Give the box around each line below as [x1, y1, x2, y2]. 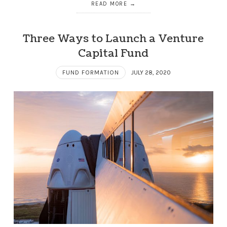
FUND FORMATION [62, 68, 120, 76]
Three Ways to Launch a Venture [23, 31, 204, 46]
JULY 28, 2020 [131, 68, 171, 76]
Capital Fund [78, 46, 149, 61]
